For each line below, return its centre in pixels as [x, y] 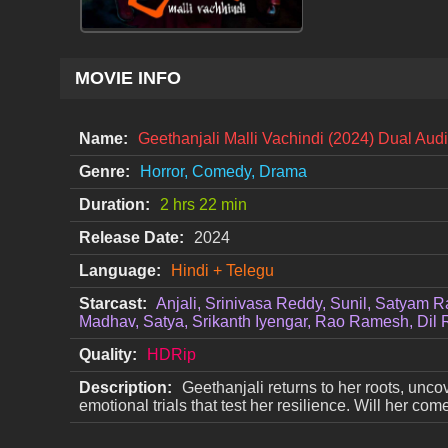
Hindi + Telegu [222, 271]
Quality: [108, 355]
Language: [120, 271]
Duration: [114, 205]
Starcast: [113, 304]
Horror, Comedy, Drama [223, 172]
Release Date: [131, 238]
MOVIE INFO [128, 77]
